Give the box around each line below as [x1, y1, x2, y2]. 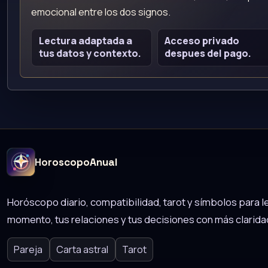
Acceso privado [164, 34, 239, 48]
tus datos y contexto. [38, 47, 141, 60]
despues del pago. [164, 47, 251, 60]
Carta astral [56, 243, 109, 257]
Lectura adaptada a [38, 34, 132, 48]
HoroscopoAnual [34, 156, 117, 169]
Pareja [14, 243, 43, 257]
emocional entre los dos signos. [31, 5, 171, 19]
